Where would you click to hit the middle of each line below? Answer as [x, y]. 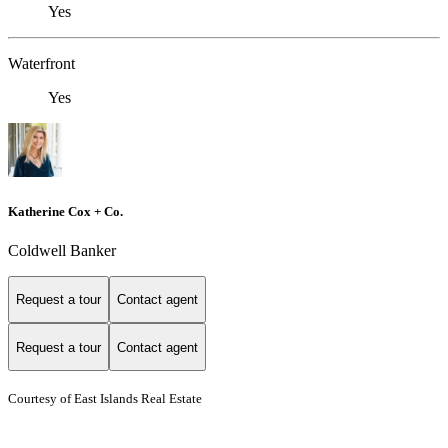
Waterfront [41, 64]
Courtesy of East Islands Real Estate [108, 399]
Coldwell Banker [62, 250]
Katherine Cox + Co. [65, 211]
